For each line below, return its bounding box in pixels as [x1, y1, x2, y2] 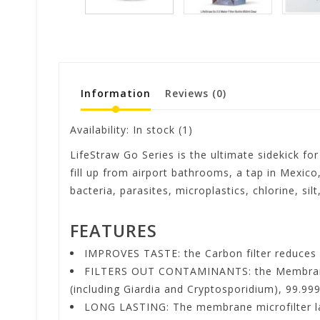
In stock [133, 122, 175, 136]
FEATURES [70, 219, 157, 243]
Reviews [165, 86, 212, 100]
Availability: [70, 122, 133, 136]
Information [81, 86, 151, 100]
